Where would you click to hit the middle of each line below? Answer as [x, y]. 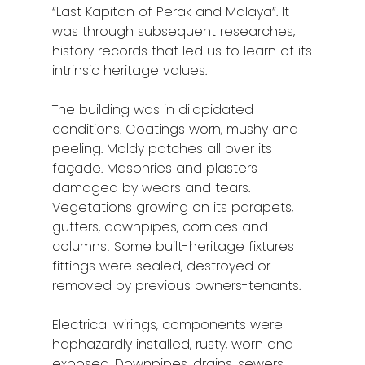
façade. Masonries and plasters [155, 169]
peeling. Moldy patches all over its [163, 149]
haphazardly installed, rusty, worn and [173, 345]
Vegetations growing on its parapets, [173, 208]
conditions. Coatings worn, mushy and [176, 130]
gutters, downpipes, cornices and [161, 227]
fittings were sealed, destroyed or [162, 266]
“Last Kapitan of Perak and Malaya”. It [171, 12]
